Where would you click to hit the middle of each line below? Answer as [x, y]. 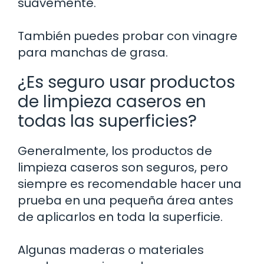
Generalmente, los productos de [115, 151]
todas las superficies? [107, 121]
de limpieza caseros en [112, 101]
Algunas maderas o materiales [111, 250]
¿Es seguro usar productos [126, 82]
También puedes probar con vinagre [128, 36]
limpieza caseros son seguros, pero [123, 167]
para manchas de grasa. [93, 52]
